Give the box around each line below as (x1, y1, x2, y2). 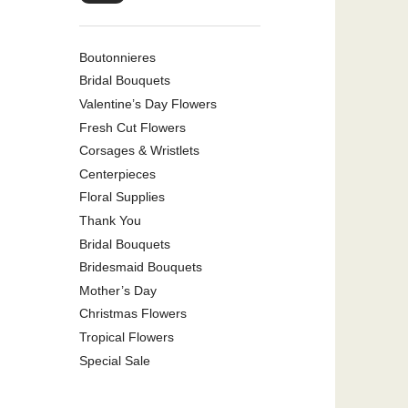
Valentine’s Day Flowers (79, 97, 217, 111)
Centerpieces (79, 166, 156, 181)
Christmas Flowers (79, 306, 187, 321)
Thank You (79, 212, 141, 228)
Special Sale (79, 352, 150, 368)
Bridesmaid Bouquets (79, 260, 202, 275)
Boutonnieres (79, 49, 156, 65)
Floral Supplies (79, 189, 165, 205)
